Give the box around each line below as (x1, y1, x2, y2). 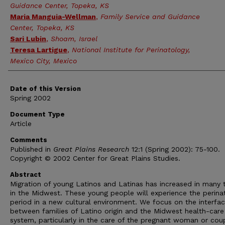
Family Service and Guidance (100, 13, 200, 21)
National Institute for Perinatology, (72, 46, 190, 54)
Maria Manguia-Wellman (10, 13, 96, 21)
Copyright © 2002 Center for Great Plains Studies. (10, 154, 180, 162)
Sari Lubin (10, 35, 46, 43)
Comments (10, 136, 47, 144)
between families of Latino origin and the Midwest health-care (10, 207, 224, 215)
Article (10, 120, 32, 128)
